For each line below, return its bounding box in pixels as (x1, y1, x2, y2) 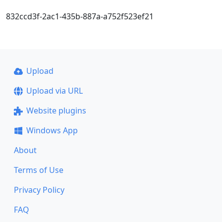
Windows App (26, 125, 78, 136)
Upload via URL (26, 85, 83, 97)
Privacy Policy (14, 184, 64, 196)
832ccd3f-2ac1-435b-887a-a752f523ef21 (6, 11, 154, 22)
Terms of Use (14, 165, 63, 176)
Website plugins (26, 105, 86, 116)
